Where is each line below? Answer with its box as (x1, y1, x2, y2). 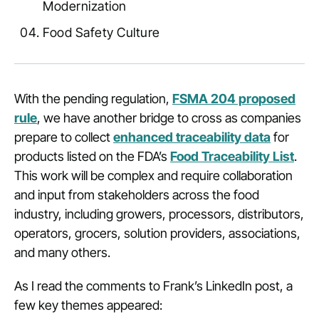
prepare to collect (14, 130, 113, 145)
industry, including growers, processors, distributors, (14, 206, 304, 221)
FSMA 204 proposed (172, 91, 296, 106)
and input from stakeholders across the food (14, 187, 259, 202)
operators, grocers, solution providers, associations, (14, 226, 300, 241)
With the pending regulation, (14, 91, 172, 106)
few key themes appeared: (14, 298, 165, 313)
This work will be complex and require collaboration (14, 168, 293, 183)
